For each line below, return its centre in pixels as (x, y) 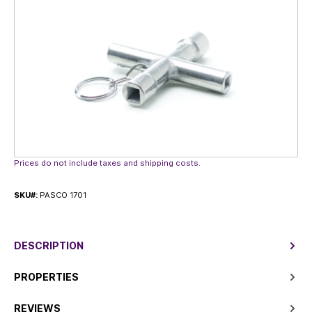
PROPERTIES (46, 276)
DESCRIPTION (49, 245)
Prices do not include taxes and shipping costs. (107, 163)
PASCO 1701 (63, 195)
